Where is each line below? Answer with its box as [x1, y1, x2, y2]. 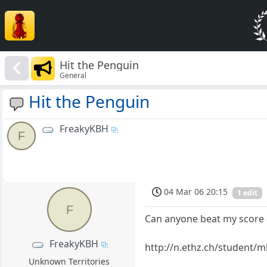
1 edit [237, 188, 258, 198]
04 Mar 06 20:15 [164, 186, 228, 198]
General [60, 70, 87, 80]
